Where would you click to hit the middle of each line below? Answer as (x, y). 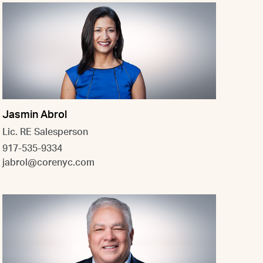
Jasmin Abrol (35, 115)
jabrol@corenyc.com (48, 162)
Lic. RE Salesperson (45, 132)
